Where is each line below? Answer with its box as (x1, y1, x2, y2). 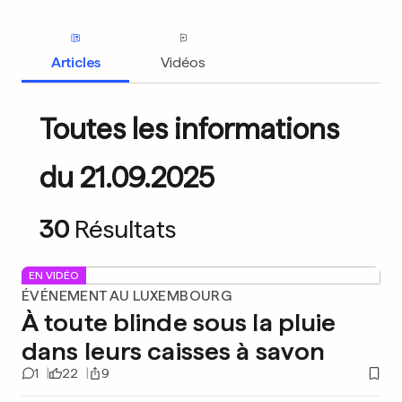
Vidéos (161, 53, 205, 71)
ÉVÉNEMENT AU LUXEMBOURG (22, 287, 232, 304)
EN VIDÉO (29, 268, 79, 282)
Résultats (74, 214, 176, 244)
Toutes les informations (39, 112, 339, 146)
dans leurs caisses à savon (22, 336, 326, 366)
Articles (50, 53, 100, 71)
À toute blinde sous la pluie (22, 307, 336, 337)
